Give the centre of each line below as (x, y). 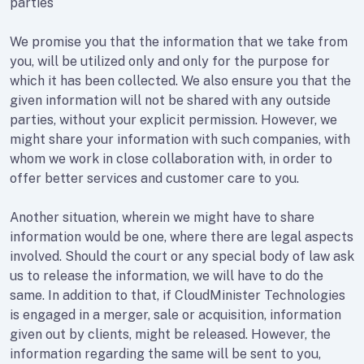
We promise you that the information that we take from (179, 42)
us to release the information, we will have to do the (167, 276)
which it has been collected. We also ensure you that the (180, 81)
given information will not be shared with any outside (170, 100)
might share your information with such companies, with (180, 139)
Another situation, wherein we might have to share (162, 217)
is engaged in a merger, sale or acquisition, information (175, 315)
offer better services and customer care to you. (154, 178)
